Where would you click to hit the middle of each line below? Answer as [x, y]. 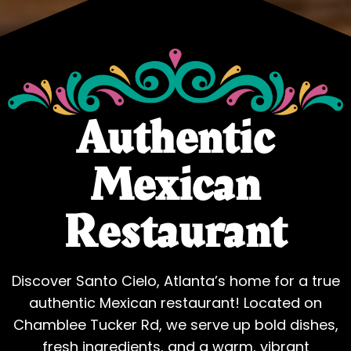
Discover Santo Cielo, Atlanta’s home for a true [175, 280]
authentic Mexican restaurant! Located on [175, 302]
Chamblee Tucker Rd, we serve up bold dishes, [175, 324]
